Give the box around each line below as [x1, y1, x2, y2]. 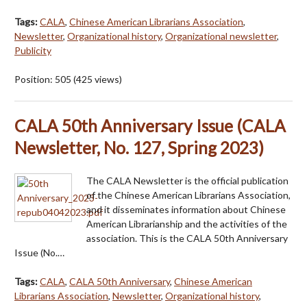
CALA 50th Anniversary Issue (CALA [14, 115, 286, 136]
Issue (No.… [14, 246, 64, 258]
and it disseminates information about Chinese [86, 203, 286, 215]
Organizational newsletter [165, 29, 277, 42]
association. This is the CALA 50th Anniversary [86, 232, 288, 244]
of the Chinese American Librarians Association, [86, 188, 291, 201]
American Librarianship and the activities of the [86, 217, 287, 230]
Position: [14, 73, 55, 85]
